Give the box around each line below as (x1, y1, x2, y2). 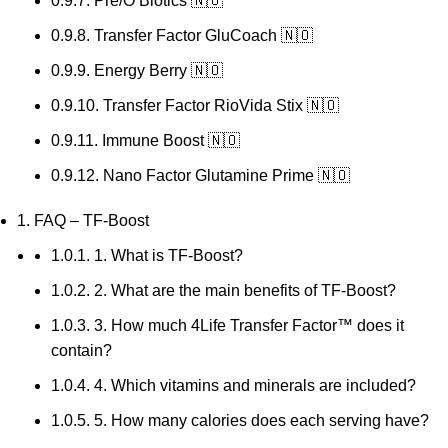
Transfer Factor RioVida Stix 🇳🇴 (99, 97, 339, 115)
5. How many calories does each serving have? (90, 412, 429, 430)
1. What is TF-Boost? (90, 247, 243, 265)
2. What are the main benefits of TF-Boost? (90, 282, 396, 300)
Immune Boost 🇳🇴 (98, 132, 240, 150)
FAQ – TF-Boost (30, 212, 149, 230)
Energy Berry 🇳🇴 (90, 62, 223, 80)
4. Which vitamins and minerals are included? (90, 377, 416, 395)
